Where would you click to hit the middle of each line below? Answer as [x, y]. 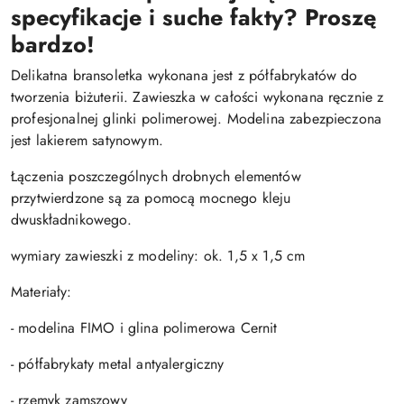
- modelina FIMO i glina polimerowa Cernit [144, 328]
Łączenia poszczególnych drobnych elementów [156, 176]
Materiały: [41, 292]
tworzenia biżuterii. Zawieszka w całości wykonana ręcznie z [197, 97]
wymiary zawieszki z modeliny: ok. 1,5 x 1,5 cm [158, 256]
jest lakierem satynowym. [87, 140]
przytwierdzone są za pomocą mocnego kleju [151, 198]
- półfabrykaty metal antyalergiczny [118, 364]
